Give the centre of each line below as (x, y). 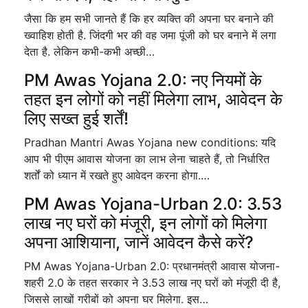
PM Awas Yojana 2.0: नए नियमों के (143, 80)
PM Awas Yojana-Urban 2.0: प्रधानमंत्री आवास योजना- (152, 266)
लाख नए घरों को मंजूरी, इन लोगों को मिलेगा (145, 223)
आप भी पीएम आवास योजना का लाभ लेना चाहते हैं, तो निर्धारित (147, 159)
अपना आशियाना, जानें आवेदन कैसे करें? (139, 242)
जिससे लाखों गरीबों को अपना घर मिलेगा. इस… (116, 299)
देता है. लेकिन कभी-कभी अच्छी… (89, 52)
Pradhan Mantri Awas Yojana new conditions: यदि (150, 142)
